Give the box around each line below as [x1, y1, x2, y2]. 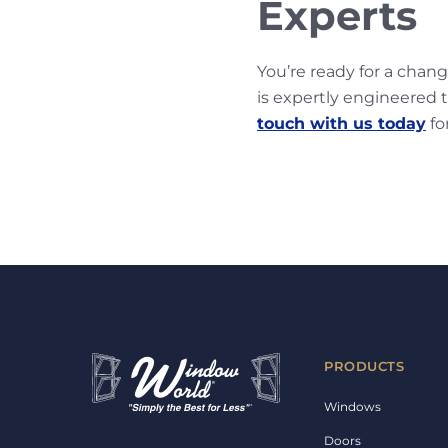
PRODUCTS [324, 358, 404, 375]
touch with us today [257, 114, 426, 134]
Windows [324, 399, 381, 415]
